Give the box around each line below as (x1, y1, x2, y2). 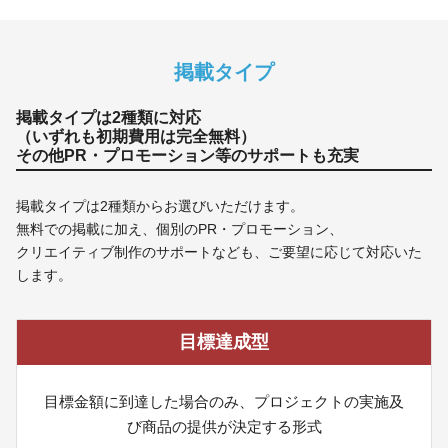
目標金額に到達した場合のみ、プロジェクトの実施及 (44, 393, 404, 411)
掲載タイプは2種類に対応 (16, 109, 201, 127)
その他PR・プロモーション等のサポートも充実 (16, 147, 359, 165)
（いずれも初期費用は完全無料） (16, 128, 256, 146)
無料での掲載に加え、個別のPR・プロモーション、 (16, 221, 343, 238)
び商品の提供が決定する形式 (126, 418, 322, 436)
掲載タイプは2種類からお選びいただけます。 (16, 198, 304, 215)
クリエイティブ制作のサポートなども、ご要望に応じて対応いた (16, 244, 422, 261)
